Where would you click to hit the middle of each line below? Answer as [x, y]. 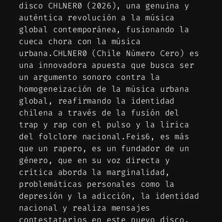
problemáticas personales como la [97, 184]
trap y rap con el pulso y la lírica [104, 124]
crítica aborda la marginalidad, [94, 172]
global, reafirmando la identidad [97, 101]
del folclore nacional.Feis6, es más [104, 136]
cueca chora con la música [80, 41]
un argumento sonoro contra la [89, 77]
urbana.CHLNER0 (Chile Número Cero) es [109, 53]
